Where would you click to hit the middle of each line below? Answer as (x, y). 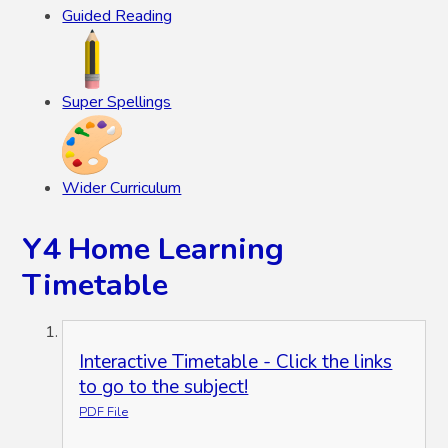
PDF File (104, 412)
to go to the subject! (164, 387)
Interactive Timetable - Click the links (236, 362)
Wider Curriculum (122, 187)
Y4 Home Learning (153, 249)
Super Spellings (117, 101)
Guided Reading (117, 15)
